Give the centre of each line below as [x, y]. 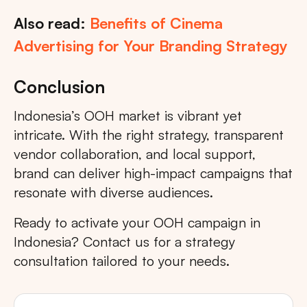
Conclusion [59, 87]
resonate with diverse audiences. [113, 193]
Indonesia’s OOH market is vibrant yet [128, 116]
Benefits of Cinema [156, 23]
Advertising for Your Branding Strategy [151, 46]
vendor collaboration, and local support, [135, 154]
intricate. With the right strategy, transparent [149, 135]
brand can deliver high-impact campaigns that [153, 173]
